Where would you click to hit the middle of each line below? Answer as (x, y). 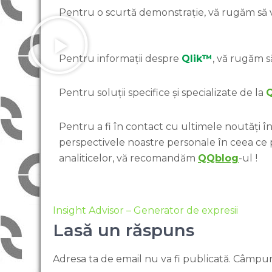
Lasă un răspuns (124, 230)
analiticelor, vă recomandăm (128, 158)
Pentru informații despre (120, 59)
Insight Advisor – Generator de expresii (145, 210)
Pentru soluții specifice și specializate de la (162, 93)
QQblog (218, 158)
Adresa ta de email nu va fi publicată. (142, 259)
